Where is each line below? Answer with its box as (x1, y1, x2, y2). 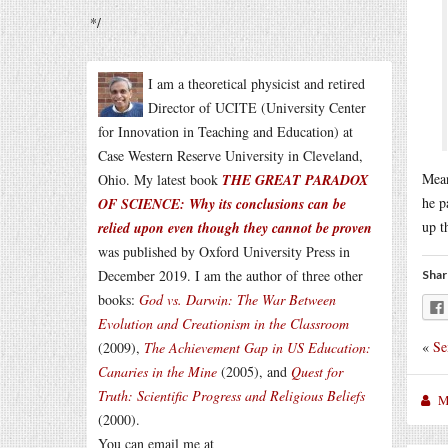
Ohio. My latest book (98, 170, 222, 189)
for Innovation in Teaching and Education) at (98, 122, 353, 141)
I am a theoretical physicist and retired (148, 74, 365, 93)
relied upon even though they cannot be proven (98, 218, 372, 238)
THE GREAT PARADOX (222, 170, 368, 190)
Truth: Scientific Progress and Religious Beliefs (98, 386, 365, 405)
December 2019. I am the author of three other (98, 266, 363, 285)
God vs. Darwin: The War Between (139, 290, 336, 309)
